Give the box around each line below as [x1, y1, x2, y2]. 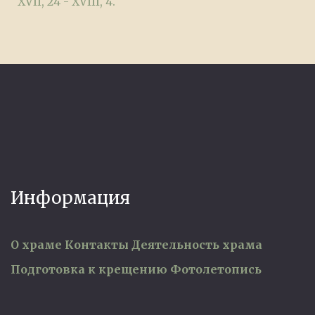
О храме [11, 237, 62, 252]
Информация [11, 187, 130, 209]
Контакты [65, 237, 129, 252]
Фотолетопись [170, 262, 262, 276]
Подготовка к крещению [11, 262, 167, 276]
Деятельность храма [131, 237, 262, 252]
